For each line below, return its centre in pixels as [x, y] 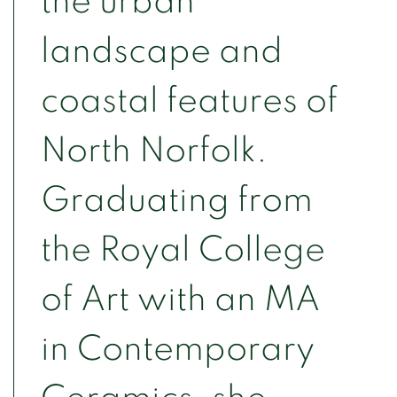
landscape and [162, 51]
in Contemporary [178, 349]
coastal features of [189, 101]
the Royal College [183, 250]
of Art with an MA [180, 300]
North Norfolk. [154, 151]
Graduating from [177, 200]
